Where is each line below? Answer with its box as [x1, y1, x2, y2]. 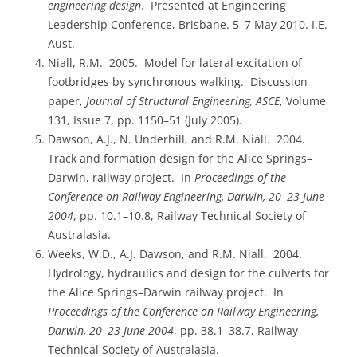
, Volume [280, 93, 326, 109]
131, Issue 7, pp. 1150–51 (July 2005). [48, 112, 242, 128]
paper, [48, 93, 83, 109]
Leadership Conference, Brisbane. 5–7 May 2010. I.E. [48, 17, 328, 33]
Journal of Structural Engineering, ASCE [83, 93, 280, 109]
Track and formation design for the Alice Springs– [48, 151, 312, 167]
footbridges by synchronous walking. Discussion [48, 74, 308, 90]
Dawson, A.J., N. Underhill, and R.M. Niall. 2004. [48, 131, 308, 147]
